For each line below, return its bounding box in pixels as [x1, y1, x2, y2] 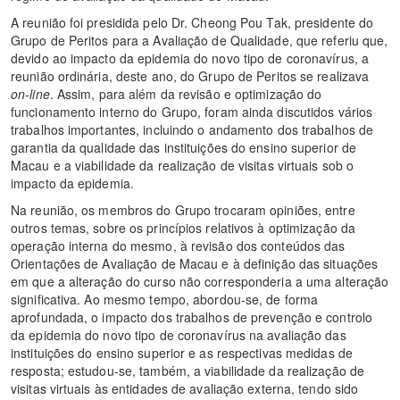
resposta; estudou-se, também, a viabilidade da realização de [11, 362, 365, 380]
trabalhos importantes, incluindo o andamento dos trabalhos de [11, 121, 374, 139]
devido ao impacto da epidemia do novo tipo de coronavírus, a [11, 49, 370, 68]
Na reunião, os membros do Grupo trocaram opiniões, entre [11, 201, 355, 220]
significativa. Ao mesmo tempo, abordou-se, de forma [11, 290, 319, 309]
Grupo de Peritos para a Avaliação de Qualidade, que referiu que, [11, 31, 388, 50]
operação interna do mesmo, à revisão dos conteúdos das [11, 237, 346, 255]
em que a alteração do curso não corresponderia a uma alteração [11, 272, 389, 291]
